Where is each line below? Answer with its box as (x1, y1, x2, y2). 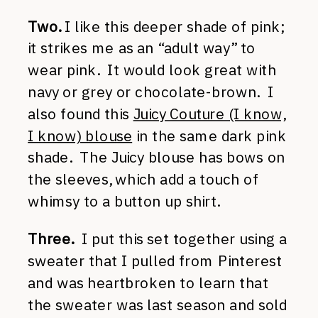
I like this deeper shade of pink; (60, 16, 285, 36)
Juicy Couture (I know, (133, 104, 285, 124)
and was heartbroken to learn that (28, 273, 268, 292)
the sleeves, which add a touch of (28, 170, 258, 189)
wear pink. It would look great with (28, 60, 277, 79)
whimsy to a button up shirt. (28, 192, 220, 211)
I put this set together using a (73, 229, 287, 248)
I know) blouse (28, 126, 133, 146)
